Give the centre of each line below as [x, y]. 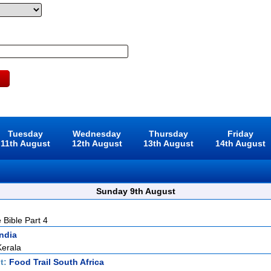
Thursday [169, 134]
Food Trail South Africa [57, 262]
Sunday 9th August [135, 191]
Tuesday [26, 134]
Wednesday [97, 134]
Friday [240, 134]
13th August [169, 143]
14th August [240, 143]
